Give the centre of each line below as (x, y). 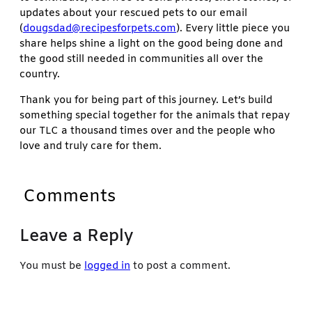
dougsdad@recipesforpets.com (100, 29)
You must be (52, 266)
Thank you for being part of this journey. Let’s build (146, 101)
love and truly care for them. (91, 147)
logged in (107, 266)
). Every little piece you (233, 29)
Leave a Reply (76, 236)
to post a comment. (180, 266)
